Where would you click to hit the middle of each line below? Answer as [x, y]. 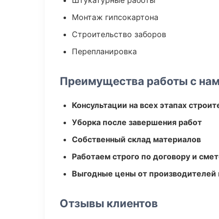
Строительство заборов [119, 34]
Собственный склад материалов [136, 139]
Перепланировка [104, 51]
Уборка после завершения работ [137, 122]
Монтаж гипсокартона [115, 17]
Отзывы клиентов [109, 203]
